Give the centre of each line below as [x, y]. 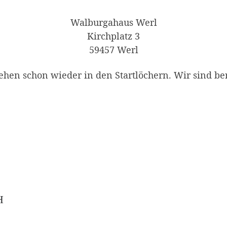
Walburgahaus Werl [113, 23]
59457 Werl [113, 50]
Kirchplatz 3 [113, 36]
